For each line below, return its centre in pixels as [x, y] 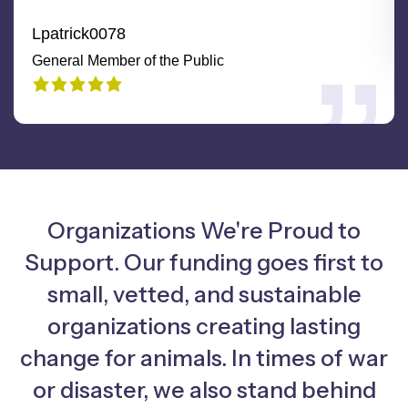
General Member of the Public [128, 60]
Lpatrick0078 [79, 33]
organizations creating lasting [204, 326]
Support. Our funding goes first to [204, 262]
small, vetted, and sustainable [204, 294]
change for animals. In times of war [204, 357]
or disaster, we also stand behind [204, 389]
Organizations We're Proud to [204, 230]
